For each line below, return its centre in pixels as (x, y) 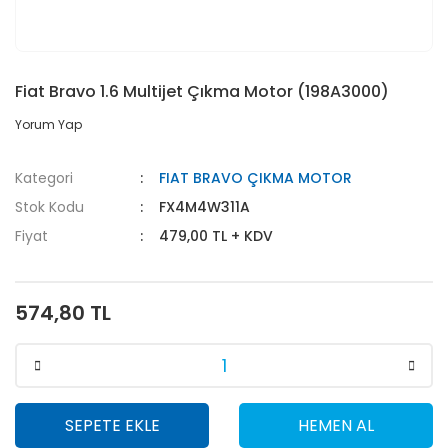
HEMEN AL (336, 425)
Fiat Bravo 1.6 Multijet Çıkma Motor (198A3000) (202, 91)
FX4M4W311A (205, 207)
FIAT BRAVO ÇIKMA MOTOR (256, 178)
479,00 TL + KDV (216, 236)
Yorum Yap (48, 124)
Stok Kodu (49, 207)
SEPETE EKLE (112, 425)
